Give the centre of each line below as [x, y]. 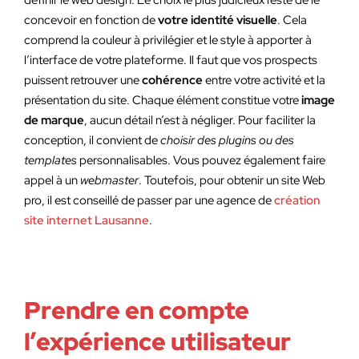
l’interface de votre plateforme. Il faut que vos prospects [171, 60]
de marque [54, 120]
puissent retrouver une [83, 80]
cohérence [172, 80]
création [297, 200]
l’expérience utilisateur [157, 341]
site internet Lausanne [87, 220]
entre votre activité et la [264, 80]
